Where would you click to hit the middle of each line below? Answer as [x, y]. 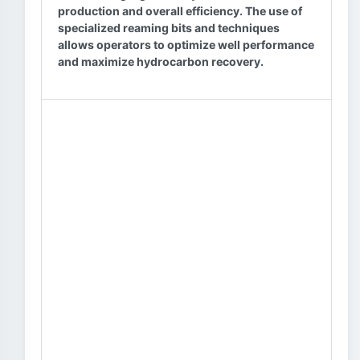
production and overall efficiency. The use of [180, 11]
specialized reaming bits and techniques [169, 28]
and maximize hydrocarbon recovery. [161, 61]
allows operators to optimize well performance [186, 45]
